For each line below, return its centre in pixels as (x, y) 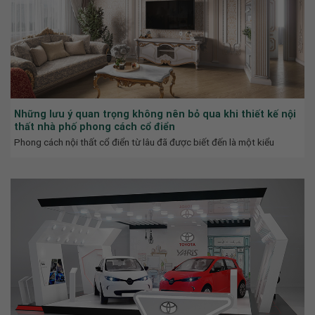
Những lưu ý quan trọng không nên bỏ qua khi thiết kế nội (155, 114)
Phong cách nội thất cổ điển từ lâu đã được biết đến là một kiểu (144, 142)
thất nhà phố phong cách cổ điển (95, 126)
